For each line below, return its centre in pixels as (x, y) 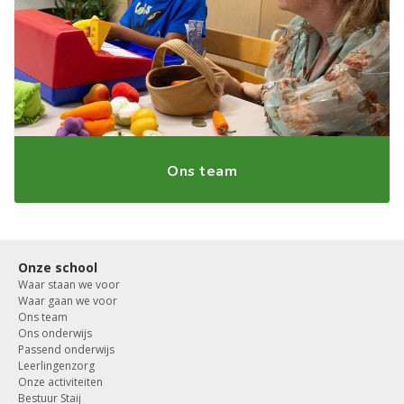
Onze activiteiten (60, 382)
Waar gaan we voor (68, 301)
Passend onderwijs (66, 349)
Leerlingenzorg (56, 366)
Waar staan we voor (69, 285)
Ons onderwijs (55, 333)
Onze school (58, 267)
